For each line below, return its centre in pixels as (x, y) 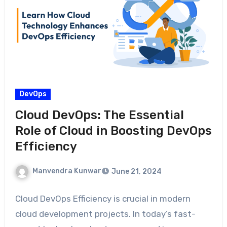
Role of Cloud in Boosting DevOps (113, 130)
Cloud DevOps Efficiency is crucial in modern (103, 198)
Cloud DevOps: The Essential (99, 115)
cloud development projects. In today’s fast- (105, 214)
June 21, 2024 (136, 171)
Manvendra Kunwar (67, 171)
